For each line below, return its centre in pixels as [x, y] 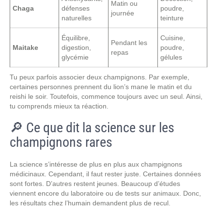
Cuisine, [173, 38]
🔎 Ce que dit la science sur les [92, 128]
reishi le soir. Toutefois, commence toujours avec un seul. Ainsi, [106, 96]
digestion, [76, 47]
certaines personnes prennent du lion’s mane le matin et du [101, 87]
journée [123, 13]
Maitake [25, 47]
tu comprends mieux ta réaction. [59, 106]
